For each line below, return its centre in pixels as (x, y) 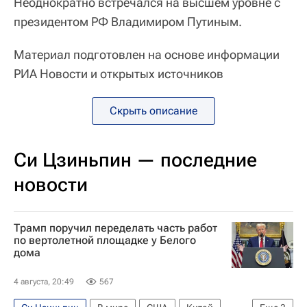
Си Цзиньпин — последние (135, 160)
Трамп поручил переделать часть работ (115, 228)
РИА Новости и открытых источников (119, 74)
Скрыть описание (153, 111)
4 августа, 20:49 (44, 282)
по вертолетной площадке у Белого (105, 240)
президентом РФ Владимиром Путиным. (128, 22)
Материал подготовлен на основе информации (147, 54)
